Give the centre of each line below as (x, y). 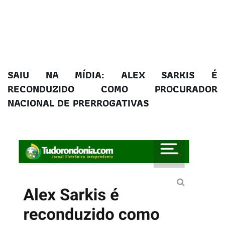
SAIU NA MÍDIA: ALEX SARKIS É (113, 75)
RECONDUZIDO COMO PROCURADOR (113, 89)
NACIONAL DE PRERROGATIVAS (78, 103)
